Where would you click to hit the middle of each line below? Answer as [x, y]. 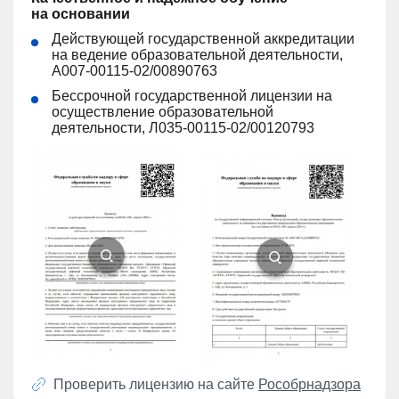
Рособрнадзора [309, 385]
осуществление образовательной [163, 112]
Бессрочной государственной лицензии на [192, 96]
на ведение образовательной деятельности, [197, 55]
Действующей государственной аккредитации [203, 39]
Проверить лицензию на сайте [156, 385]
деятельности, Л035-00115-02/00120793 [183, 128]
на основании [81, 14]
